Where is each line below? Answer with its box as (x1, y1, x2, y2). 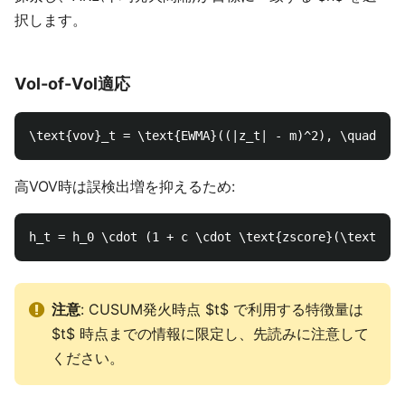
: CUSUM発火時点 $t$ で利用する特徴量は (80, 300, 363, 318)
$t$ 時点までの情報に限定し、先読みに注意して (52, 325, 369, 343)
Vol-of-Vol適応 (14, 73, 130, 93)
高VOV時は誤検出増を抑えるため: (14, 177, 235, 195)
